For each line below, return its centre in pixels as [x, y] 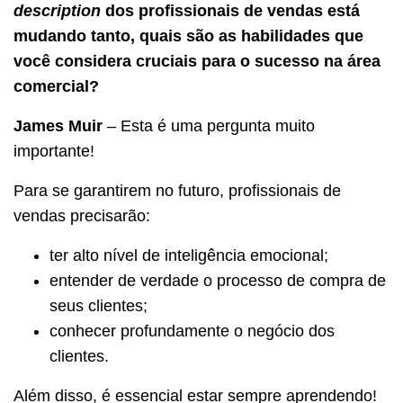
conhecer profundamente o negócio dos [192, 331]
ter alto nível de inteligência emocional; [189, 255]
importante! [54, 151]
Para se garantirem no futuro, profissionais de [177, 190]
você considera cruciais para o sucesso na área [197, 61]
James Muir [58, 125]
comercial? [56, 86]
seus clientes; [99, 305]
